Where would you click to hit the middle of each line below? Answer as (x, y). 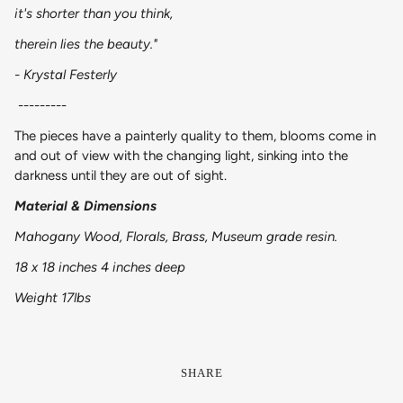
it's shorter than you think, (94, 13)
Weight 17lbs (53, 297)
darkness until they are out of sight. (121, 175)
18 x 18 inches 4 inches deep (100, 267)
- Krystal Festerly (66, 74)
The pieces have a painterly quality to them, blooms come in (195, 135)
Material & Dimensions (85, 206)
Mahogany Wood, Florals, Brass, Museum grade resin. (176, 236)
